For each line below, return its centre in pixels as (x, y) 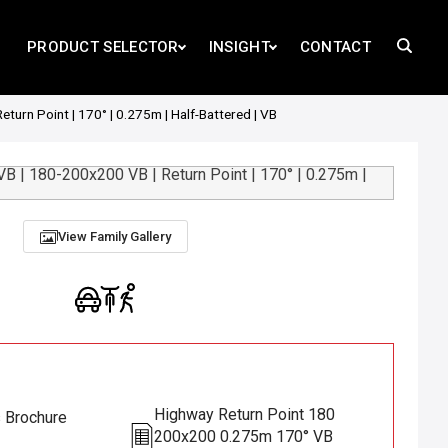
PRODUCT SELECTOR (102, 47)
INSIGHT (239, 47)
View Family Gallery (114, 236)
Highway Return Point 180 (244, 414)
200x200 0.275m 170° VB (243, 436)
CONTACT (335, 47)
